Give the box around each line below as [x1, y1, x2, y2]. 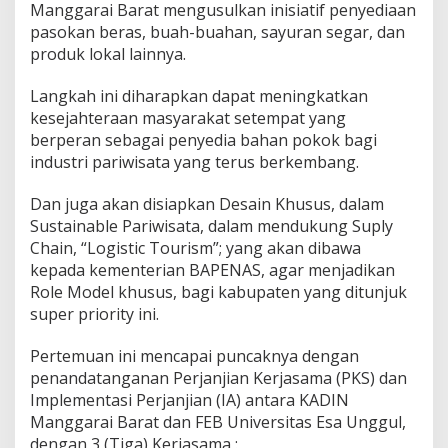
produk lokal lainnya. [30, 43, 186, 65]
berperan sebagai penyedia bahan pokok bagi [30, 129, 377, 151]
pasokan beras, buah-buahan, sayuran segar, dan [30, 21, 405, 43]
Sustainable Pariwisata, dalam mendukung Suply [30, 215, 393, 237]
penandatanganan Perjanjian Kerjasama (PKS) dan [30, 367, 407, 389]
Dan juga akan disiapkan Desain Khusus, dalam [30, 193, 384, 215]
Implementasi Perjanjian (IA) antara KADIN [30, 389, 349, 411]
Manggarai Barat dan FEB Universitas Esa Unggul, [30, 411, 406, 433]
